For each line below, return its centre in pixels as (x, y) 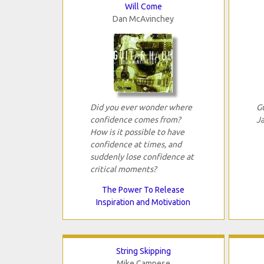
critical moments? (123, 169)
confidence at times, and (136, 145)
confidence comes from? (135, 120)
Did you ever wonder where (141, 108)
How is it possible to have (137, 132)
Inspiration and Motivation (143, 202)
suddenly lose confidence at (142, 157)
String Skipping (143, 251)
